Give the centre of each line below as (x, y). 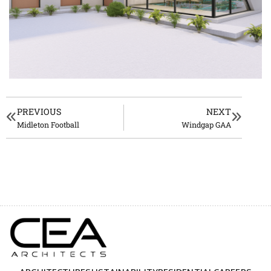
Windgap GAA (206, 125)
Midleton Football (48, 125)
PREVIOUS (39, 112)
